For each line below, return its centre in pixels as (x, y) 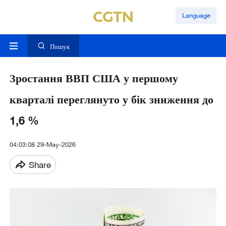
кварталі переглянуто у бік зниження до (111, 99)
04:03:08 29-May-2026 (42, 145)
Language (196, 15)
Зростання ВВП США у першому (94, 78)
